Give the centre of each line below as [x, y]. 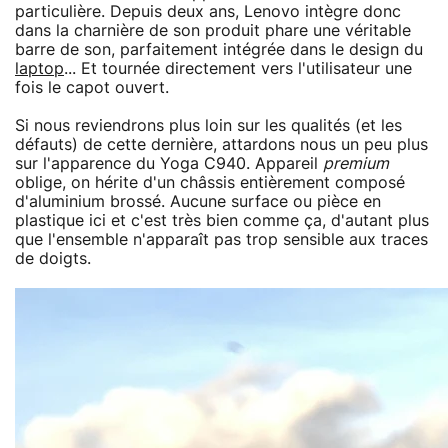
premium [356, 163]
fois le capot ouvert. [92, 87]
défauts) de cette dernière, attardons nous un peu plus [221, 144]
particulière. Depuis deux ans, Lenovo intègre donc [208, 11]
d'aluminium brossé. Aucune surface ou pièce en [198, 201]
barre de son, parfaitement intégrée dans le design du [219, 49]
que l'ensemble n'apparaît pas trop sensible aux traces [221, 239]
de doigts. [53, 258]
